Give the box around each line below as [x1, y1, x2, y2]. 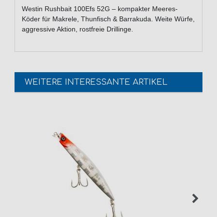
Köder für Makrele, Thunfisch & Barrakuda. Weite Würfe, [22, 15, 195, 23]
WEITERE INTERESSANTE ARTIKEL [25, 77, 168, 87]
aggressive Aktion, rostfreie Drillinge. [22, 25, 133, 33]
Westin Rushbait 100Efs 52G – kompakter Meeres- [22, 5, 178, 13]
